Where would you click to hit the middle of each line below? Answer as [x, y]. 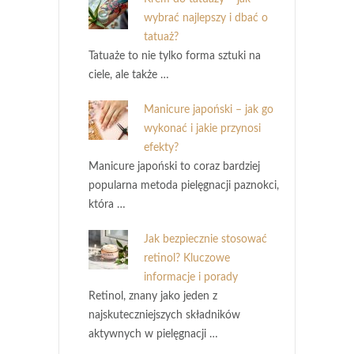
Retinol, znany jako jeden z [153, 296]
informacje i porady [191, 277]
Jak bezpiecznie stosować [205, 239]
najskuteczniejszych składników [164, 315]
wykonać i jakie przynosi [202, 128]
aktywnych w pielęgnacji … [153, 334]
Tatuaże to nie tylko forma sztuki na [175, 56]
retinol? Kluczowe [187, 258]
